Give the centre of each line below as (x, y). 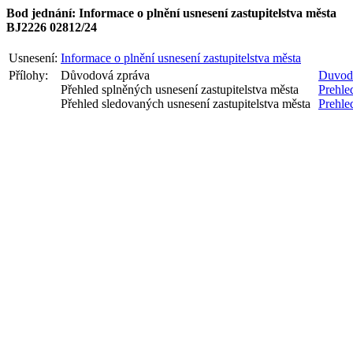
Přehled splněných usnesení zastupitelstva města (180, 89)
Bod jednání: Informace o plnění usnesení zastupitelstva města (171, 13)
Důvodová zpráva (105, 75)
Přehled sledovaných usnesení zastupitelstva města (186, 104)
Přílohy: (28, 75)
